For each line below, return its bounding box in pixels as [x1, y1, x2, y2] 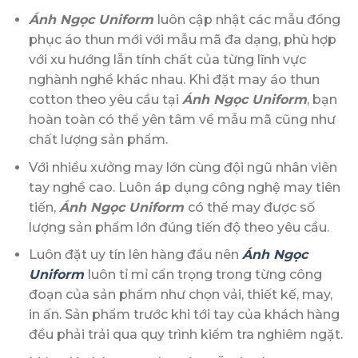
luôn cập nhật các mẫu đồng [157, 12, 340, 28]
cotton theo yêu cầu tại [28, 92, 182, 108]
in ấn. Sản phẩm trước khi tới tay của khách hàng [28, 307, 340, 323]
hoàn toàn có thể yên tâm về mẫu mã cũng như [28, 112, 336, 128]
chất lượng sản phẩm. [28, 132, 168, 148]
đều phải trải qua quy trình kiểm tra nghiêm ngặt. [28, 327, 343, 343]
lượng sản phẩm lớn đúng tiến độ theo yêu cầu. [28, 219, 329, 235]
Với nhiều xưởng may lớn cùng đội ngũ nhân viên [28, 159, 337, 175]
